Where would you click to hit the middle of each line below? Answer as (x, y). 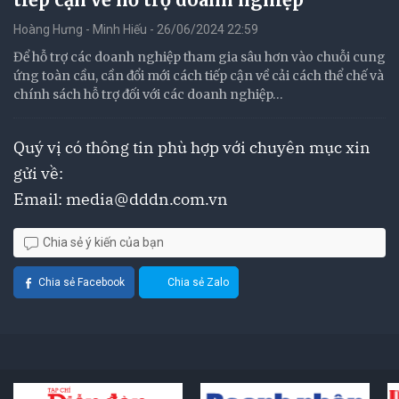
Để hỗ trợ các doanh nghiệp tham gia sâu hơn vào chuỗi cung (199, 57)
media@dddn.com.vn (147, 199)
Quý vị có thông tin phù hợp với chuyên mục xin (192, 147)
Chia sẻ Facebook (81, 282)
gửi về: (38, 173)
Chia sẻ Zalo (198, 282)
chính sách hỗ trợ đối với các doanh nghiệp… (148, 94)
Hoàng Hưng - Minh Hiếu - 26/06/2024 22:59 (136, 29)
